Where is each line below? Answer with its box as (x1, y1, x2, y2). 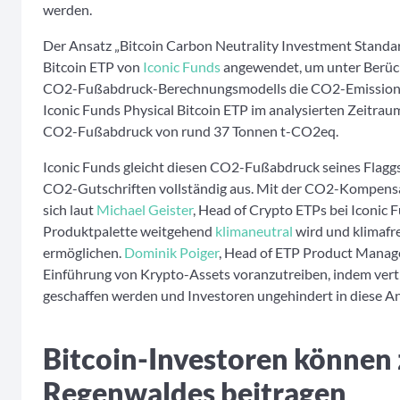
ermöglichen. (43, 244, 124, 262)
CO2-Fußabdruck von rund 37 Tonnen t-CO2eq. (43, 122, 338, 140)
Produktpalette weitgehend (43, 222, 215, 240)
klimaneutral (215, 222, 293, 240)
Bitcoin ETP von (43, 58, 143, 76)
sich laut (43, 201, 96, 219)
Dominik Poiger (124, 244, 219, 262)
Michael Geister (96, 201, 193, 219)
